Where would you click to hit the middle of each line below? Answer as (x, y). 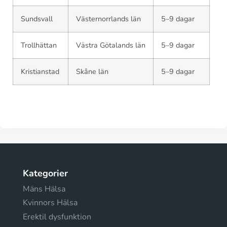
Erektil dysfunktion (57, 217)
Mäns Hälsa (44, 189)
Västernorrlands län (108, 18)
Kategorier (45, 173)
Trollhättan (39, 45)
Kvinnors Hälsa (50, 203)
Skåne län (92, 71)
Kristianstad (40, 71)
